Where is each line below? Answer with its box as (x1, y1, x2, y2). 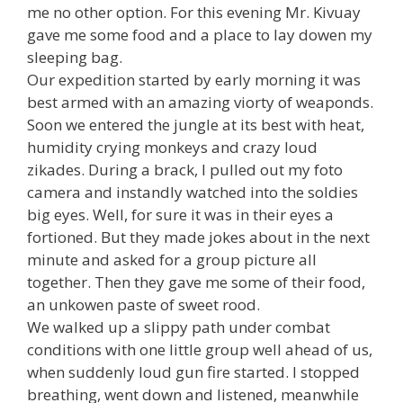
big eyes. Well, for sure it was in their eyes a (27, 203, 334, 225)
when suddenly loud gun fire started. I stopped (27, 361, 360, 382)
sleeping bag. (27, 46, 122, 67)
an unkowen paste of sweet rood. (27, 293, 260, 315)
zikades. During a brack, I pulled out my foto (27, 158, 343, 180)
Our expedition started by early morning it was (27, 68, 361, 90)
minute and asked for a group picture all (27, 248, 317, 270)
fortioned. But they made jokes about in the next (27, 226, 370, 247)
